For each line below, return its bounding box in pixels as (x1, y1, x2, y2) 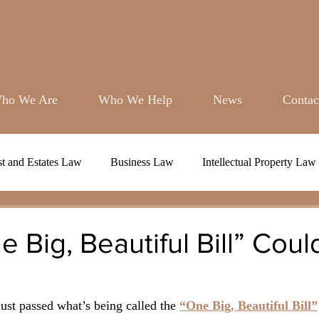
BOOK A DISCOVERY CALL (85, 14, 209, 25)
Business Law (110, 156, 174, 168)
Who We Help (98, 93, 172, 107)
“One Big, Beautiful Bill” (179, 298, 318, 313)
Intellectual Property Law (202, 156, 316, 168)
